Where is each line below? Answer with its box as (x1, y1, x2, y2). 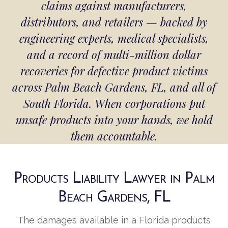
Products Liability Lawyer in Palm (14, 172, 214, 187)
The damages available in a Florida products (17, 215, 211, 226)
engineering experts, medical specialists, (19, 31, 209, 46)
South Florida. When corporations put (23, 96, 205, 111)
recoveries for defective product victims (20, 63, 208, 79)
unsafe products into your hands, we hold (15, 112, 213, 128)
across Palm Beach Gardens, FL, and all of (12, 79, 216, 95)
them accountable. (71, 128, 157, 144)
